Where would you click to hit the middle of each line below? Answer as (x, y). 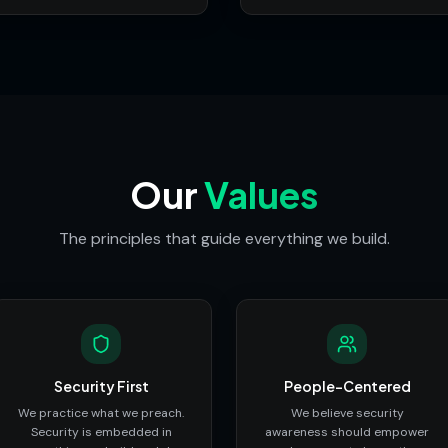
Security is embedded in (101, 431)
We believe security (347, 412)
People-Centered (347, 385)
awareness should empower (347, 431)
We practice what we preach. (101, 412)
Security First (101, 385)
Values (261, 194)
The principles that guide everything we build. (224, 238)
